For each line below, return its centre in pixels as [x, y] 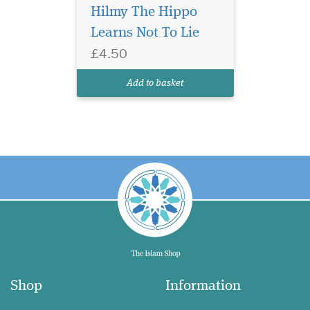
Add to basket [155, 83]
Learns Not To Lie [145, 33]
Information [203, 286]
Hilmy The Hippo [144, 12]
